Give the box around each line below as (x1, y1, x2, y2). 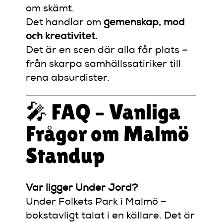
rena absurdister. (26, 73, 110, 84)
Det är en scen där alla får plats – (26, 46, 188, 56)
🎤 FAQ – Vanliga (26, 99, 181, 125)
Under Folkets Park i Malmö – (26, 197, 167, 208)
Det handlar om (26, 18, 104, 28)
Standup (26, 143, 105, 168)
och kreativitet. (26, 32, 98, 42)
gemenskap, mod (104, 18, 185, 28)
